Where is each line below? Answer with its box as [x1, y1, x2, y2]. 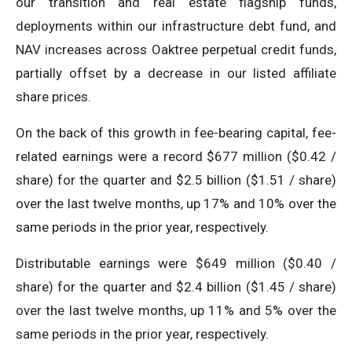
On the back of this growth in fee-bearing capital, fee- [16, 125, 336, 141]
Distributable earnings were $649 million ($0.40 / [16, 255, 336, 271]
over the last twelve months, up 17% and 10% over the [16, 196, 336, 211]
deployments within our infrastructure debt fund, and [16, 18, 336, 34]
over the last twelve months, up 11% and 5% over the [16, 302, 336, 318]
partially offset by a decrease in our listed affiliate [16, 65, 336, 81]
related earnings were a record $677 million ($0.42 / [16, 148, 336, 164]
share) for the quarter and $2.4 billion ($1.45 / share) [16, 279, 336, 295]
